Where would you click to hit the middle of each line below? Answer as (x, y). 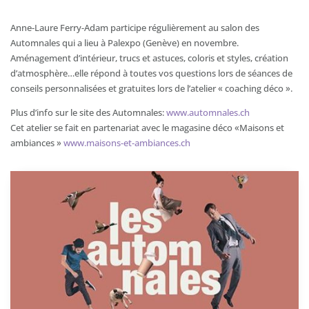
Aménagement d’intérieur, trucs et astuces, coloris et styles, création (149, 58)
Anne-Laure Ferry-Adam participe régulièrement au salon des (135, 28)
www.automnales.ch (208, 113)
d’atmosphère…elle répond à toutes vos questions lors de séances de (151, 73)
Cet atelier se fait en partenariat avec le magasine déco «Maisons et (147, 128)
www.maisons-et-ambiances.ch (127, 143)
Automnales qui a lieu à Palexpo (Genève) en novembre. (124, 43)
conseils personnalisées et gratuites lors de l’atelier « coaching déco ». (151, 89)
